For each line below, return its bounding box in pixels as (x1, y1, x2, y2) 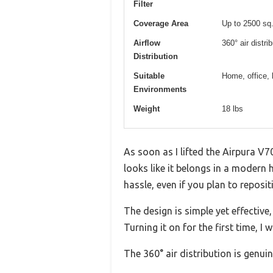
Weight (133, 104, 160, 113)
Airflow (133, 38, 160, 48)
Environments (133, 84, 186, 94)
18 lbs (222, 104, 243, 113)
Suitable (133, 71, 165, 80)
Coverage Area (133, 18, 188, 28)
